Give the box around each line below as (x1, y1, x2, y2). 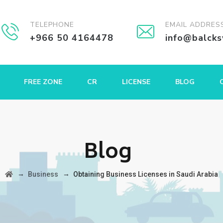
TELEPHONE (30, 20, 74, 29)
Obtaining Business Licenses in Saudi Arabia (73, 170, 218, 178)
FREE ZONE (24, 77, 62, 87)
